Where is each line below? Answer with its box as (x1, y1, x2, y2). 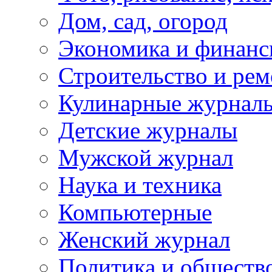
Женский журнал (58, 226, 230, 253)
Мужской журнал (58, 144, 233, 171)
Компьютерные (58, 199, 212, 225)
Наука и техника (58, 171, 222, 198)
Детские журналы (58, 117, 237, 143)
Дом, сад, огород (58, 7, 228, 34)
